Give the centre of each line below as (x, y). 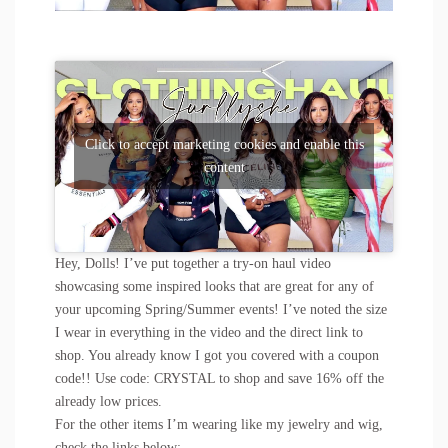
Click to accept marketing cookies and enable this (224, 145)
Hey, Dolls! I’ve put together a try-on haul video (193, 263)
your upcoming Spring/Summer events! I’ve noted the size (221, 309)
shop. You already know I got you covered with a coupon (217, 355)
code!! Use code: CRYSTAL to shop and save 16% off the (219, 378)
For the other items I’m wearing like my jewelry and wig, (219, 424)
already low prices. (108, 401)
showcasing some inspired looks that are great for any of (214, 286)
